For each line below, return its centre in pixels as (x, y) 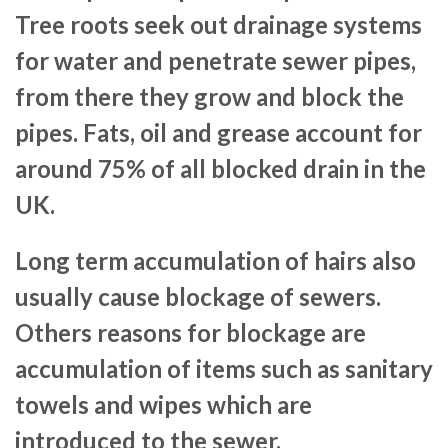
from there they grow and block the (209, 97)
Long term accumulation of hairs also (215, 261)
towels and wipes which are (163, 405)
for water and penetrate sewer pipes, (215, 61)
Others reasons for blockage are (190, 333)
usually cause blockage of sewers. (198, 297)
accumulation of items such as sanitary (224, 369)
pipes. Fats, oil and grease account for (218, 133)
